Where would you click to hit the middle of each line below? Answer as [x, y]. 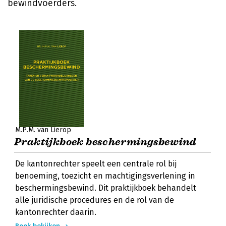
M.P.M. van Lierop [43, 130]
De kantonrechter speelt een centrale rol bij [96, 164]
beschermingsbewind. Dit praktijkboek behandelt [106, 188]
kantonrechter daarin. [56, 212]
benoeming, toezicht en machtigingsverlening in [105, 176]
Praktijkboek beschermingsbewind [105, 142]
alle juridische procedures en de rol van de [95, 200]
